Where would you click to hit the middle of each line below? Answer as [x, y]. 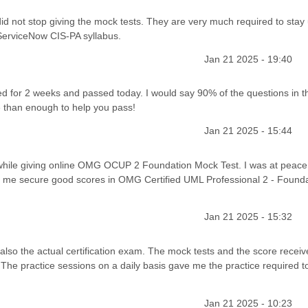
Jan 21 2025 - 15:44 [248, 131]
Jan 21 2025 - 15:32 [248, 217]
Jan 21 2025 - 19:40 [248, 59]
